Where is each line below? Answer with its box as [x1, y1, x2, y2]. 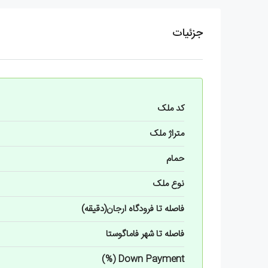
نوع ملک [153, 176, 184, 191]
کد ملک [157, 100, 184, 116]
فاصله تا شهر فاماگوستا [106, 226, 184, 242]
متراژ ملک [150, 126, 184, 141]
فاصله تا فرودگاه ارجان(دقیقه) [81, 201, 184, 217]
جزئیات [172, 24, 203, 42]
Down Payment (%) [118, 251, 184, 267]
